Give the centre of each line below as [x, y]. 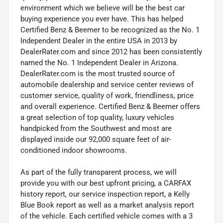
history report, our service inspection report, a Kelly [105, 194]
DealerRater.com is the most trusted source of [98, 74]
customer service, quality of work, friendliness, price [107, 96]
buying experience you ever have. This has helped [102, 19]
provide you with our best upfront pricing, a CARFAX [106, 183]
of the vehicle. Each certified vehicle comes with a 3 [107, 216]
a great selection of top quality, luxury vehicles [97, 118]
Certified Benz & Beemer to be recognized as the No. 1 [110, 30]
